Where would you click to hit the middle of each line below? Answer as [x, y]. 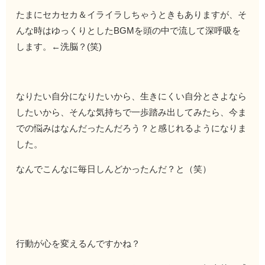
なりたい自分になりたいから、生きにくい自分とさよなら [132, 96]
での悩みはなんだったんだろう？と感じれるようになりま [132, 128]
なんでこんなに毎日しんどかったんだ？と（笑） [114, 169]
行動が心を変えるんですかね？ [78, 243]
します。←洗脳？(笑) [59, 46]
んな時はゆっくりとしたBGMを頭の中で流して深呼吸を [129, 30]
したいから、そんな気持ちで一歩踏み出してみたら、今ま [132, 112]
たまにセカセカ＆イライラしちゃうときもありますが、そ [132, 14]
